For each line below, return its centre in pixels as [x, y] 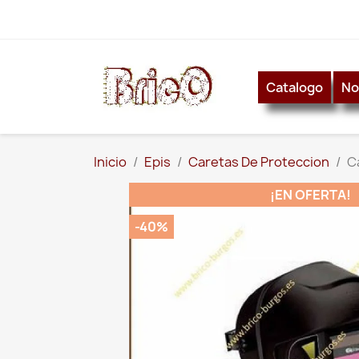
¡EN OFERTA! [310, 195]
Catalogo [294, 87]
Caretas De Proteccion [259, 162]
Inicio [110, 162]
